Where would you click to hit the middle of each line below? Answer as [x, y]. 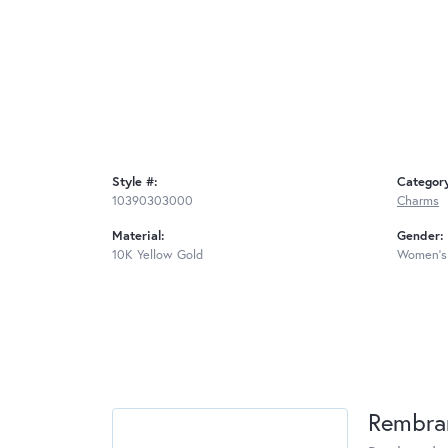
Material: [138, 236]
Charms [418, 201]
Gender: [420, 236]
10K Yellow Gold [157, 255]
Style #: [135, 182]
